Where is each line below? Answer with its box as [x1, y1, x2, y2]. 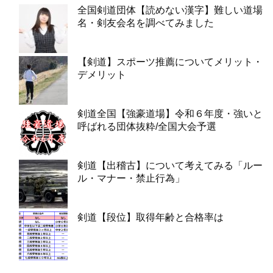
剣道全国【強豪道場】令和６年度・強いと [77, 108, 263, 119]
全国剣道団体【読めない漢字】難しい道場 [77, 4, 263, 15]
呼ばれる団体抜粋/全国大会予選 [77, 121, 216, 132]
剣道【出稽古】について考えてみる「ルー [77, 160, 263, 171]
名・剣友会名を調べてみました [77, 17, 214, 28]
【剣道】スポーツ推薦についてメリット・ [77, 56, 263, 67]
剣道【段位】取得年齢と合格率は [77, 211, 224, 222]
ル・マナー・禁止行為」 [77, 172, 185, 183]
